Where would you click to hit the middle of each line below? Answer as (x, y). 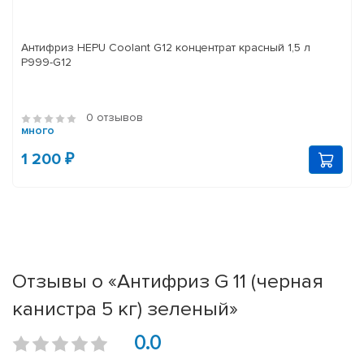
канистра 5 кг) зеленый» (125, 309)
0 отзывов (115, 118)
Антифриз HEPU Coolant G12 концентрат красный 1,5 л (166, 48)
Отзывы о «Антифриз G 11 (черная (168, 282)
